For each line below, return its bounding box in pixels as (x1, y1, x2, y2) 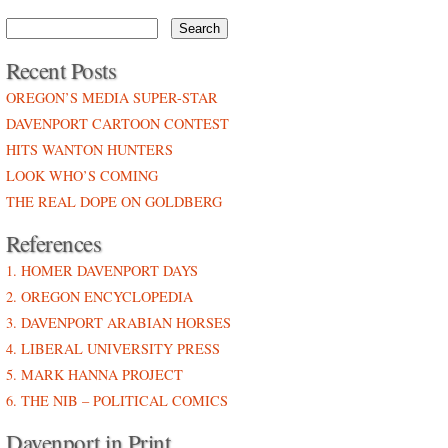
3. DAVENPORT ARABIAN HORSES (6, 313, 231, 332)
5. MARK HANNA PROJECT (6, 365, 183, 384)
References (6, 228, 101, 258)
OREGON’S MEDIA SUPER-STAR (6, 88, 218, 107)
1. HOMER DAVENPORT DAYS (6, 261, 198, 280)
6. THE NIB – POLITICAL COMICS (6, 391, 228, 410)
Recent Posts (6, 55, 116, 85)
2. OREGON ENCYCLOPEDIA (6, 287, 193, 306)
